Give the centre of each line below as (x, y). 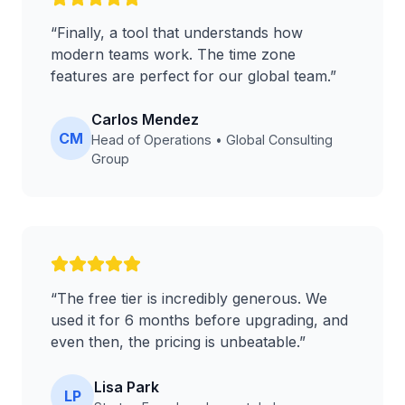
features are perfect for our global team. (190, 76)
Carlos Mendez (145, 119)
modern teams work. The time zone (173, 54)
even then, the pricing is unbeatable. (175, 342)
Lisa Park (127, 386)
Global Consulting (279, 140)
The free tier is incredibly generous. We (192, 298)
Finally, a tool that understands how (180, 33)
